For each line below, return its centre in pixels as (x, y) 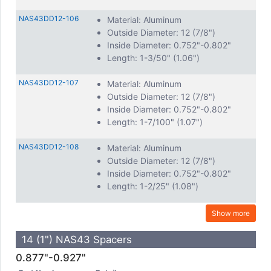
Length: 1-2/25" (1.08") (153, 186)
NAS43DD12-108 (49, 147)
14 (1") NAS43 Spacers (77, 240)
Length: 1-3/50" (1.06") (153, 58)
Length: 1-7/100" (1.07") (155, 122)
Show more (231, 213)
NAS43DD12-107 (49, 83)
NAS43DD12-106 (49, 18)
